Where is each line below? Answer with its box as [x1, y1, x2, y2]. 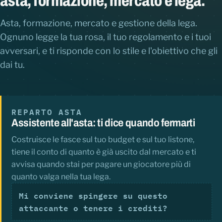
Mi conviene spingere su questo [19, 189, 168, 203]
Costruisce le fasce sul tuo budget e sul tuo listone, [11, 135, 194, 145]
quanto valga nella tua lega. [11, 172, 111, 182]
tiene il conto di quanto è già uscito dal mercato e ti [11, 147, 196, 157]
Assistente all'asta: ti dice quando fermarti [11, 117, 195, 129]
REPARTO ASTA [11, 105, 83, 119]
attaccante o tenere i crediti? [19, 201, 168, 215]
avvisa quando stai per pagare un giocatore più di [11, 160, 191, 169]
